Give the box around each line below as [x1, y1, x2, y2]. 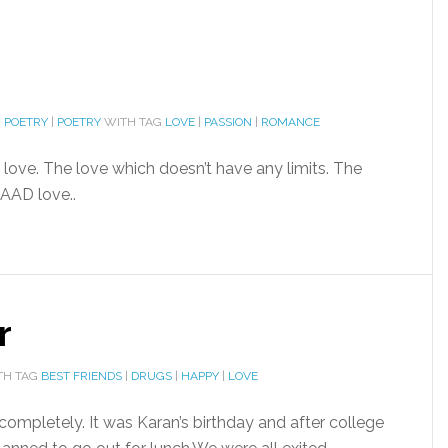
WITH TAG [101, 115, 165, 129]
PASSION [204, 115, 252, 129]
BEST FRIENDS [41, 369, 122, 383]
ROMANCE [261, 115, 320, 129]
